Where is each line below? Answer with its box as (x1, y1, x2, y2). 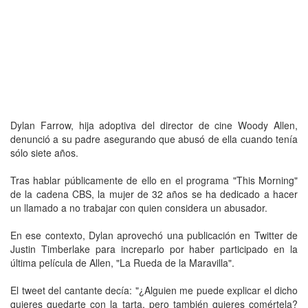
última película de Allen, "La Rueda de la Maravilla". (10, 255, 234, 269)
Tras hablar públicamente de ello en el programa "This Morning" (10, 173, 298, 187)
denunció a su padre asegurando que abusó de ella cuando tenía (10, 131, 298, 146)
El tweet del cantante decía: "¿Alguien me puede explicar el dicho (10, 283, 298, 297)
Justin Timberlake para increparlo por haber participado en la (10, 241, 298, 256)
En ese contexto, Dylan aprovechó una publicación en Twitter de (10, 228, 298, 242)
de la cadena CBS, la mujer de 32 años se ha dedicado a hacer (10, 186, 298, 201)
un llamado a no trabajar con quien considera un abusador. (10, 200, 267, 214)
